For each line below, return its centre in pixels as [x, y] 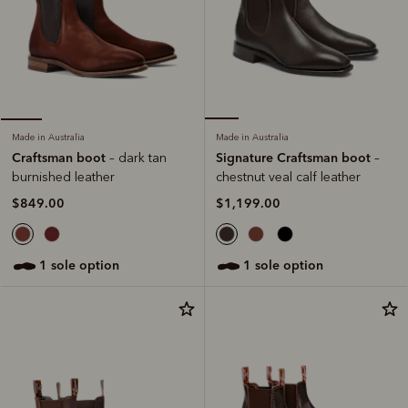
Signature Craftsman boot [295, 157]
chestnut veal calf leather [288, 177]
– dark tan [138, 158]
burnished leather [63, 177]
